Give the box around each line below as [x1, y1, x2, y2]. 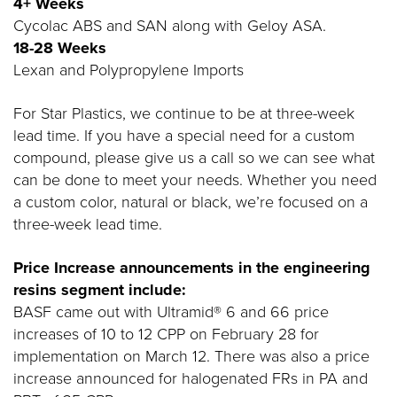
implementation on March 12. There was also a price [13, 345, 370, 368]
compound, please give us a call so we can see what [13, 146, 375, 169]
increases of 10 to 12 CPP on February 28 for [13, 323, 319, 346]
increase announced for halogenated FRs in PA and [13, 367, 368, 390]
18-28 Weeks [13, 36, 106, 59]
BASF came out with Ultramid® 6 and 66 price [13, 300, 329, 323]
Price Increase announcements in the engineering [13, 256, 370, 279]
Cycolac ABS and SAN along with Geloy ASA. [13, 14, 326, 37]
